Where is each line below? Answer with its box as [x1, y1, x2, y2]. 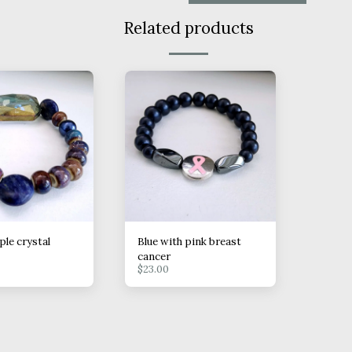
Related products [123, 16, 254, 38]
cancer [137, 249, 170, 263]
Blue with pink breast [137, 234, 241, 248]
